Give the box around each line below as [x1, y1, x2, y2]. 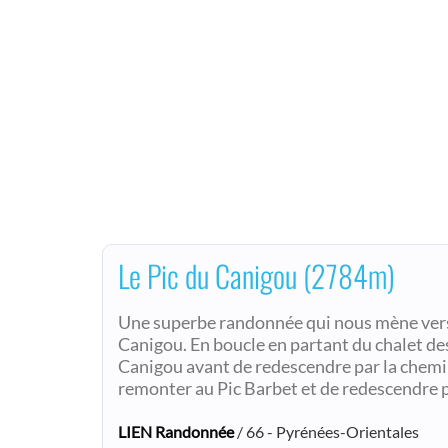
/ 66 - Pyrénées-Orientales [234, 421, 419, 441]
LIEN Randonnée [118, 421, 234, 441]
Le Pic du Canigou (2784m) [118, 252, 395, 298]
